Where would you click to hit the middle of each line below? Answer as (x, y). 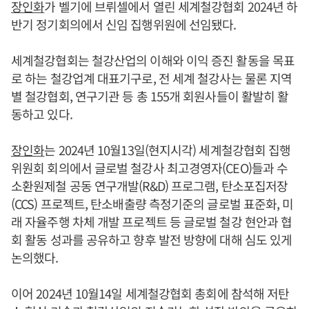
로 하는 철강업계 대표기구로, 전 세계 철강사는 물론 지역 (152, 78)
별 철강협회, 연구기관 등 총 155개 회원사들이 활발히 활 (150, 96)
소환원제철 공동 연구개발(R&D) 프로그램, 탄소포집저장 (150, 185)
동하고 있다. (42, 113)
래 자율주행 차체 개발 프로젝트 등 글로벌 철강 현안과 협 (152, 221)
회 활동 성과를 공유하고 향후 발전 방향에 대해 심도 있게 (152, 239)
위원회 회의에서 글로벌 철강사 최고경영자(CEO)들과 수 (150, 167)
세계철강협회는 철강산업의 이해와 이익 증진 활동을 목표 (153, 60)
